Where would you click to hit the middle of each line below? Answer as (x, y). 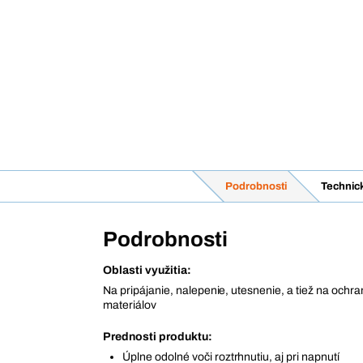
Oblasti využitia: (147, 270)
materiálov (130, 305)
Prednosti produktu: (158, 337)
